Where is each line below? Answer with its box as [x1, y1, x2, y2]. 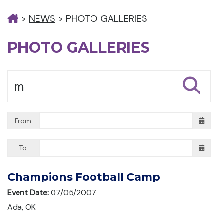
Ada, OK [7, 202, 37, 212]
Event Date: [7, 187, 51, 198]
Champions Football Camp [7, 170, 160, 183]
